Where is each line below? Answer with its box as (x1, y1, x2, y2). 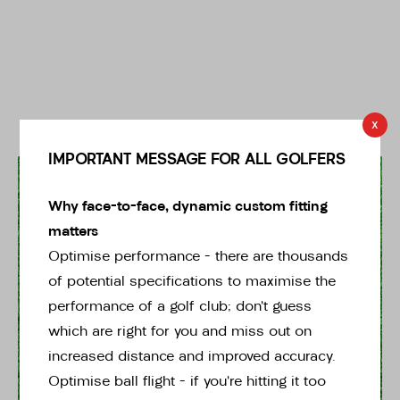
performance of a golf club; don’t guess (48, 300, 312, 315)
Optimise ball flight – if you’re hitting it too (48, 375, 327, 390)
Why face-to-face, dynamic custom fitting (48, 200, 329, 215)
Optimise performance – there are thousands (48, 250, 349, 265)
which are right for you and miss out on (48, 325, 312, 340)
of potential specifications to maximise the (48, 275, 337, 290)
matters (48, 225, 99, 240)
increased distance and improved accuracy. (48, 350, 337, 365)
